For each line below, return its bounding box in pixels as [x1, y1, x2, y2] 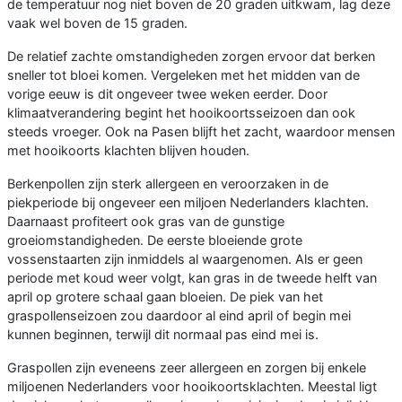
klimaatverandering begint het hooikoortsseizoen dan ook [7, 104, 355, 120]
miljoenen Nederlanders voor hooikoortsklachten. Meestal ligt [7, 378, 377, 394]
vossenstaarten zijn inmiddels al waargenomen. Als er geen [7, 250, 363, 267]
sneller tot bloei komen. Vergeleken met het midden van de [7, 66, 360, 83]
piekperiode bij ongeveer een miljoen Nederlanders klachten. [7, 194, 369, 210]
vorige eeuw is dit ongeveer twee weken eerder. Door [7, 85, 328, 101]
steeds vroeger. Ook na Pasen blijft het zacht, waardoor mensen [7, 123, 395, 139]
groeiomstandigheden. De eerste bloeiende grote [7, 232, 302, 248]
